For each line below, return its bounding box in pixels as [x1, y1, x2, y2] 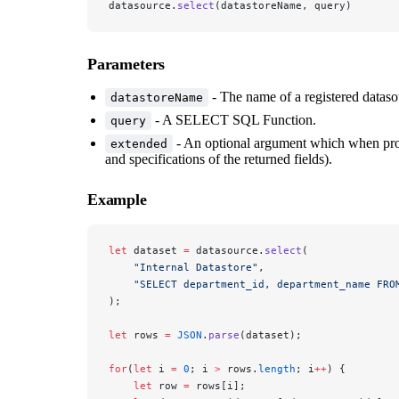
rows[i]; [190, 379, 246, 392]
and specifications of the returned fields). [105, 151, 332, 167]
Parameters [87, 54, 166, 73]
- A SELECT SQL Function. [151, 111, 316, 127]
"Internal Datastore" [109, 260, 258, 273]
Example [87, 190, 147, 208]
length [258, 362, 296, 375]
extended [110, 136, 167, 151]
